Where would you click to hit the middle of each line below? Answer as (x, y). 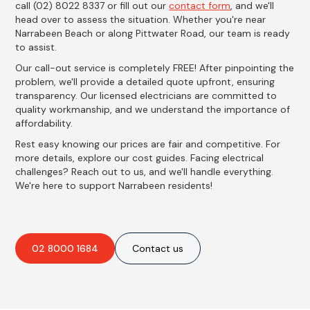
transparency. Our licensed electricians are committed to (146, 96)
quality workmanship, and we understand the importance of (153, 110)
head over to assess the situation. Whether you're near (141, 20)
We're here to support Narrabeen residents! (114, 186)
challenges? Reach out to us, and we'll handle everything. (145, 172)
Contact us (158, 249)
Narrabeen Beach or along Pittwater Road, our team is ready (153, 34)
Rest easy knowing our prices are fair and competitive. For (148, 144)
